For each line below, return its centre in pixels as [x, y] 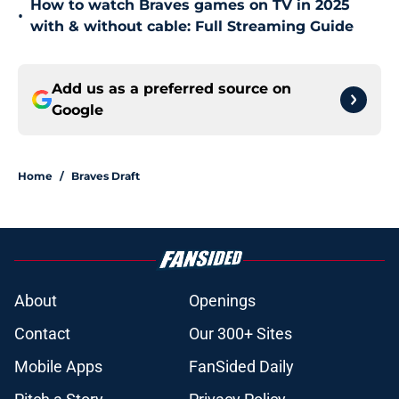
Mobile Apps [58, 367]
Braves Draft [106, 176]
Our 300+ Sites [240, 334]
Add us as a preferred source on [171, 89]
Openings [222, 301]
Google [77, 110]
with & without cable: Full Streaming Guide [192, 27]
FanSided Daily [241, 367]
